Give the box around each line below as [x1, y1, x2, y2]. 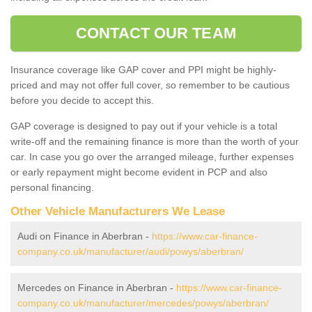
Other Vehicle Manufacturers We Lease [10, 204, 225, 218]
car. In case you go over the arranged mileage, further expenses [10, 150, 294, 162]
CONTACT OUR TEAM [76, 24, 236, 42]
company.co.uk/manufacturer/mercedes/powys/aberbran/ [17, 297, 269, 309]
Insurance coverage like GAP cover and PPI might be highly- [10, 63, 276, 75]
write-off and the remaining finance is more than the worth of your [10, 135, 299, 147]
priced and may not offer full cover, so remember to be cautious [10, 79, 290, 91]
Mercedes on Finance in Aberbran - [17, 281, 176, 293]
